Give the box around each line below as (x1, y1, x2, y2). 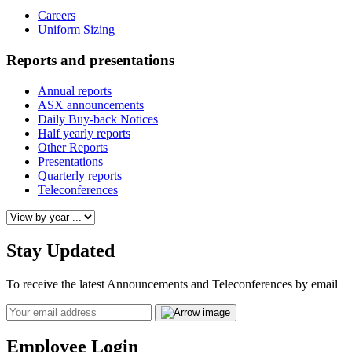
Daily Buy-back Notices (38, 112, 158, 126)
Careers (38, 9, 75, 23)
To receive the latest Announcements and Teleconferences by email (6, 277, 338, 291)
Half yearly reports (38, 126, 130, 140)
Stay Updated (6, 240, 115, 261)
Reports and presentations (6, 51, 174, 68)
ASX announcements (38, 97, 144, 112)
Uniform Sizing (38, 23, 115, 37)
